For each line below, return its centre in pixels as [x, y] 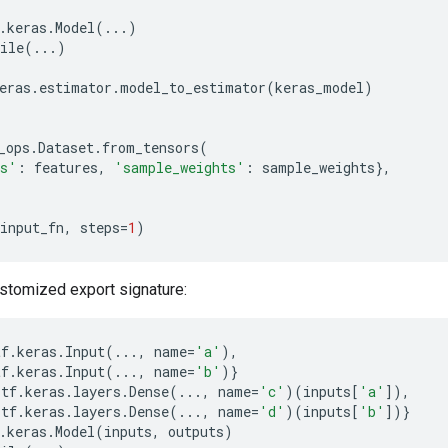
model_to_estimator [193, 87]
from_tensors [150, 147]
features [66, 167]
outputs [196, 431]
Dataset [66, 147]
